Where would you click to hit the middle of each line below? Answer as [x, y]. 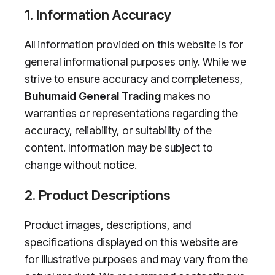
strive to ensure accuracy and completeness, [134, 79]
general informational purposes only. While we [135, 62]
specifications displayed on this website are [131, 242]
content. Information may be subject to [119, 148]
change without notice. [81, 165]
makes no [186, 96]
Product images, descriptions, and [108, 225]
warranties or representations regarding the [131, 114]
